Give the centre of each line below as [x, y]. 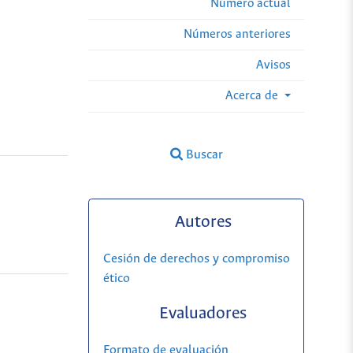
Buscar [203, 154]
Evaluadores [203, 314]
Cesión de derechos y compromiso [196, 259]
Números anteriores [237, 34]
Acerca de [253, 95]
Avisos [273, 65]
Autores [203, 223]
